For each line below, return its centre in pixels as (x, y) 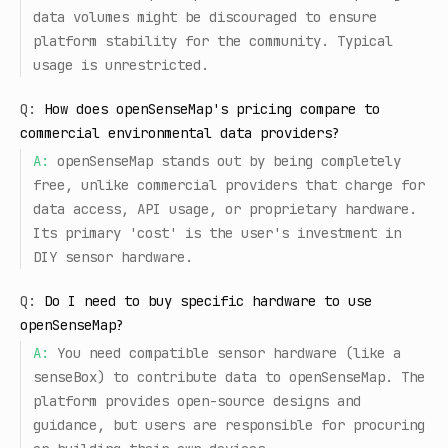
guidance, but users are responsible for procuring (229, 425)
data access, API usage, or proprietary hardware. (225, 209)
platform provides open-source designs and (197, 401)
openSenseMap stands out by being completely (229, 161)
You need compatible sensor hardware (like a (229, 353)
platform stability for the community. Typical (213, 41)
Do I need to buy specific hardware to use (208, 301)
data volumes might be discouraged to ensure (205, 17)
